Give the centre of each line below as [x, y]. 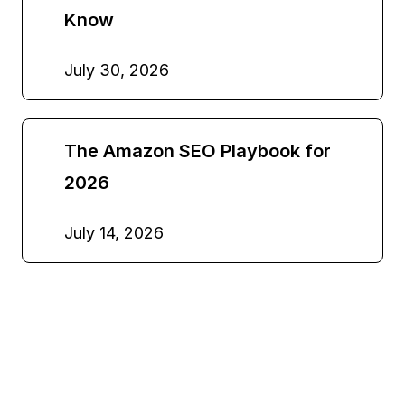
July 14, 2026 [114, 232]
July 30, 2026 [117, 70]
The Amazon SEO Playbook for [198, 151]
